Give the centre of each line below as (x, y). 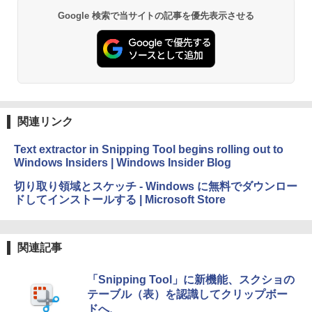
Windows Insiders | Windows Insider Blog (123, 162)
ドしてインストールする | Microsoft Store (120, 199)
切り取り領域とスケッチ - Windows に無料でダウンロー (156, 186)
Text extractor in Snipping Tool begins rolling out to (149, 149)
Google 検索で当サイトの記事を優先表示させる (156, 16)
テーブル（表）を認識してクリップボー (187, 294)
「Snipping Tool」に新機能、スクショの (191, 279)
